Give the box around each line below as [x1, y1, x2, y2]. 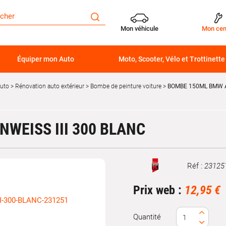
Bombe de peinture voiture [90, 83, 161, 90]
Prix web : [133, 183, 185, 197]
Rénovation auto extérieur [15, 83, 84, 90]
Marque [133, 165, 158, 175]
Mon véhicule [121, 24, 158, 32]
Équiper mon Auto [17, 55, 74, 63]
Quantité [133, 212, 161, 221]
